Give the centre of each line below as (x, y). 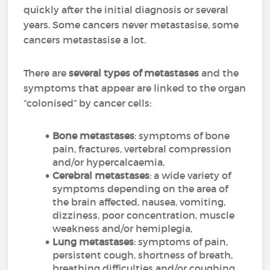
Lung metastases (93, 242)
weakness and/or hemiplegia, (123, 228)
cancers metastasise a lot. (85, 40)
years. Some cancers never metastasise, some (131, 25)
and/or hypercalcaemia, (109, 162)
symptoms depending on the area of (140, 189)
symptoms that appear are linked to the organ (135, 88)
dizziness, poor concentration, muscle (144, 215)
